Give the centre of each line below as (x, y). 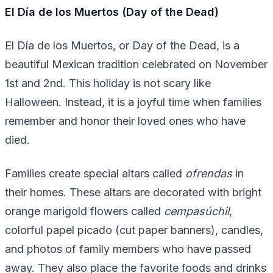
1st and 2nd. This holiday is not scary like (108, 83)
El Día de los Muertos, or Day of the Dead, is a (122, 45)
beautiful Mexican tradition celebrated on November (136, 64)
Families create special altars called (95, 173)
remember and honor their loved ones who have (125, 121)
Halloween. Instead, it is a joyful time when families (133, 102)
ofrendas (209, 173)
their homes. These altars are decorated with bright (133, 192)
